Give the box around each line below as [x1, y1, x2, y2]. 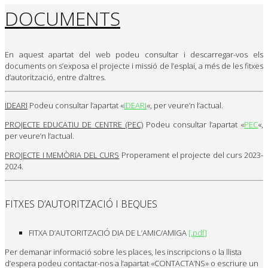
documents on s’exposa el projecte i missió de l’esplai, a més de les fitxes [5, 60, 263, 71]
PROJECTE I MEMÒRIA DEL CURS [5, 149, 120, 160]
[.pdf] [188, 227, 207, 239]
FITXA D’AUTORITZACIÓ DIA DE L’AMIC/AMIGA [29, 227, 188, 239]
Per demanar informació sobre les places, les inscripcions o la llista [5, 246, 242, 258]
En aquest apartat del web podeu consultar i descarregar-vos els [5, 48, 263, 60]
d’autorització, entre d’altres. [5, 71, 106, 83]
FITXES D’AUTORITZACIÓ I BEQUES [5, 197, 157, 211]
